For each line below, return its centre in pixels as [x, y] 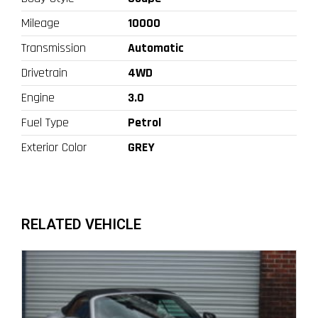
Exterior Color [54, 147]
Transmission [54, 48]
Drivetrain [44, 72]
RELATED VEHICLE [81, 224]
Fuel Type [45, 122]
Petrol [144, 122]
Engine [38, 97]
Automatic [156, 48]
